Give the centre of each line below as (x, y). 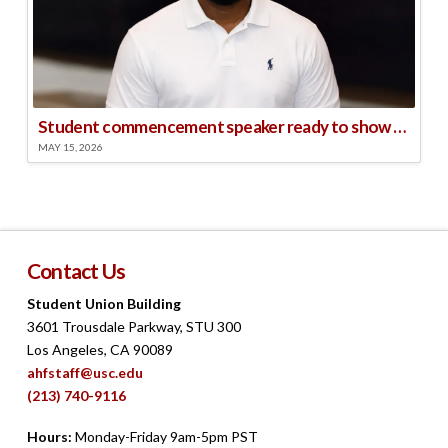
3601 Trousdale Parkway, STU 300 (133, 326)
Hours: (49, 437)
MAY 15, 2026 (70, 147)
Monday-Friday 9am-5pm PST (164, 437)
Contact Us (76, 271)
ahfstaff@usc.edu (84, 372)
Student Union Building (103, 303)
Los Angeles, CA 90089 (99, 349)
